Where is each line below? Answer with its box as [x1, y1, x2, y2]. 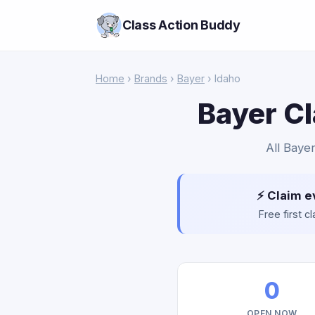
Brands [134, 72, 167, 84]
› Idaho [205, 72, 240, 84]
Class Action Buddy [122, 18, 240, 32]
